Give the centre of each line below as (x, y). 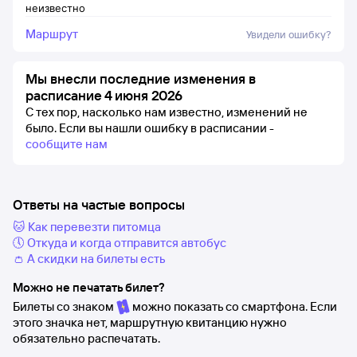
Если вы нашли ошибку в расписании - (167, 128)
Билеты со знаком (65, 306)
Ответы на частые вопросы (99, 204)
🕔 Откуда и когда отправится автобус (120, 243)
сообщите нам (67, 144)
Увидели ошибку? (289, 34)
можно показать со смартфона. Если (233, 306)
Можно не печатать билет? (89, 287)
